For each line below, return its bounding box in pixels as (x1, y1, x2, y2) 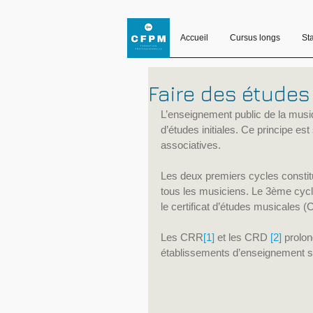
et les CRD (214, 231, 270, 243)
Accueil (180, 33, 208, 43)
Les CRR (161, 231, 203, 243)
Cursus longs (230, 33, 280, 43)
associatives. (161, 139, 221, 151)
